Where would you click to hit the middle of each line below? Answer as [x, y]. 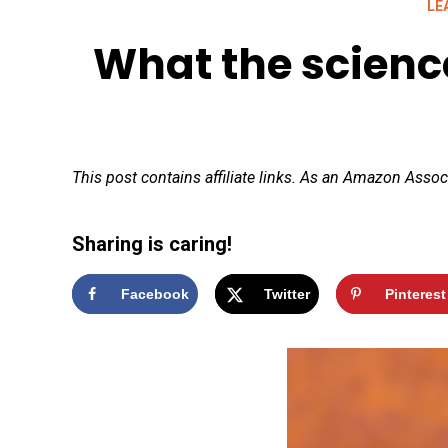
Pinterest [415, 294]
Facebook [155, 294]
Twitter [286, 294]
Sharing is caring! [152, 244]
